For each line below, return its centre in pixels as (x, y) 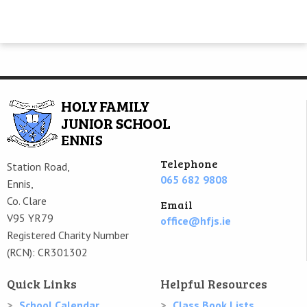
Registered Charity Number (68, 235)
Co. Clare (27, 201)
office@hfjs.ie (195, 221)
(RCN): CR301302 (47, 252)
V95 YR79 (30, 218)
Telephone (189, 163)
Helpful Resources (214, 284)
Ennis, (20, 184)
